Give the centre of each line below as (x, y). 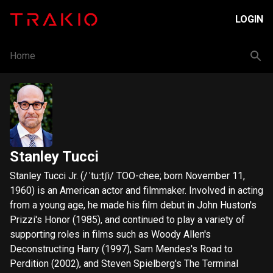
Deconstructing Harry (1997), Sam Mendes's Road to (121, 249)
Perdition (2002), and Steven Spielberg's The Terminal (124, 264)
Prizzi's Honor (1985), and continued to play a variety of (127, 220)
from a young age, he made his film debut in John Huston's (133, 205)
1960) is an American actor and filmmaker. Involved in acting (136, 190)
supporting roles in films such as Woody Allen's (110, 234)
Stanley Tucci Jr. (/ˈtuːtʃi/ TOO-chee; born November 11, (127, 176)
